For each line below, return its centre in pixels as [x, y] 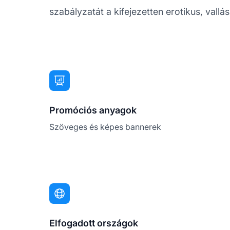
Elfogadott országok [94, 223]
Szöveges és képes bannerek [105, 127]
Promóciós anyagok [93, 110]
